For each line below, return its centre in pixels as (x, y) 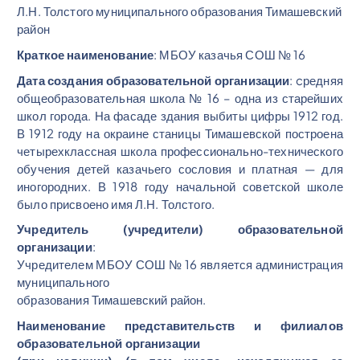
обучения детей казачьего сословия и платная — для (180, 168)
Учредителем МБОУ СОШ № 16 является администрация (180, 264)
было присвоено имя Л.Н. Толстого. (116, 203)
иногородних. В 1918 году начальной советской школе (180, 186)
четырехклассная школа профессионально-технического (180, 150)
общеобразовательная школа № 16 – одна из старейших (180, 97)
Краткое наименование (86, 54)
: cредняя (316, 80)
